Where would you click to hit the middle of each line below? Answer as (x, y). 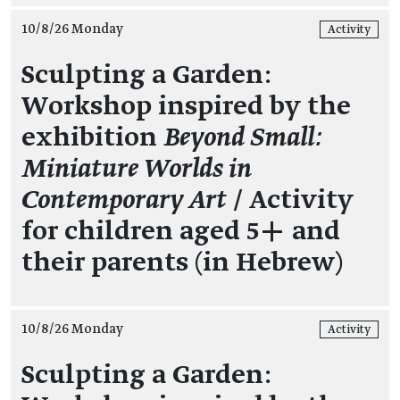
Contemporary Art (124, 200)
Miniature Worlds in (137, 169)
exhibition (92, 137)
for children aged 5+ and (181, 231)
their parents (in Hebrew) (182, 262)
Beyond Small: (243, 137)
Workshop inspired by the (186, 106)
